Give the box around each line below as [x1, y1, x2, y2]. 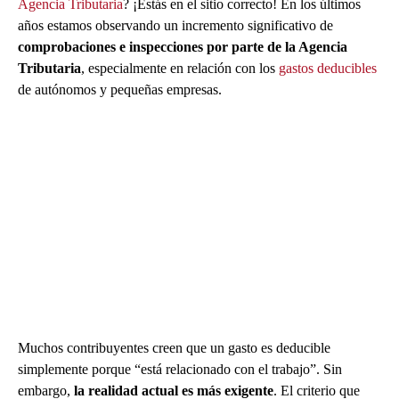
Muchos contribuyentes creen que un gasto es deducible [18, 339, 330, 355]
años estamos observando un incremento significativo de [18, 18, 333, 34]
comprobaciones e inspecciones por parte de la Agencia [18, 39, 347, 55]
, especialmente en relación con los [81, 61, 279, 77]
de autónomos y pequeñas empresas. [18, 82, 222, 98]
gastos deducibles [279, 61, 377, 77]
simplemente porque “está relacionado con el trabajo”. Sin [18, 361, 342, 377]
